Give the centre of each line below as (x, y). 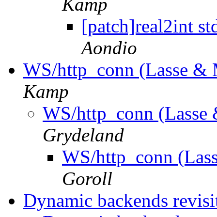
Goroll (87, 179)
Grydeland (83, 135)
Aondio (109, 48)
